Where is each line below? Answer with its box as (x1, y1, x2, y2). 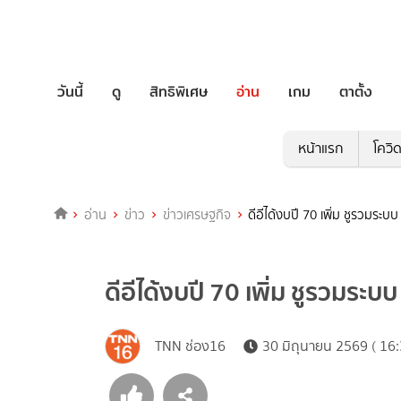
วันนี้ (57, 80, 83, 103)
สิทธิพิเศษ (149, 80, 208, 103)
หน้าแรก (297, 138, 344, 159)
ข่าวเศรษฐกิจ (162, 205, 231, 226)
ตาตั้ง (339, 80, 372, 103)
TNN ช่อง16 (155, 336, 226, 357)
